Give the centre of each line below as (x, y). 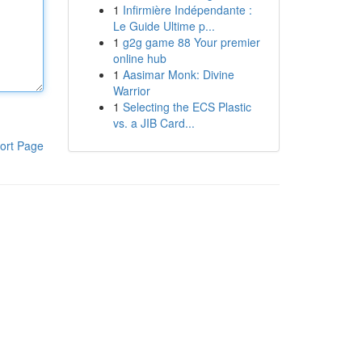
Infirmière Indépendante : (187, 10)
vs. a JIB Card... (154, 123)
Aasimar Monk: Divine (178, 74)
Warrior (131, 90)
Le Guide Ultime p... (164, 26)
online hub (139, 58)
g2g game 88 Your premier (191, 42)
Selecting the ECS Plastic (187, 107)
